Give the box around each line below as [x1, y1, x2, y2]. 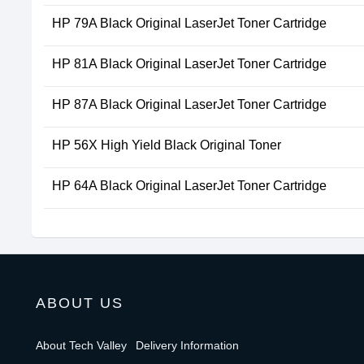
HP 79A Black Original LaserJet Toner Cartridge [52, 16, 327, 30]
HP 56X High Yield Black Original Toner [52, 138, 281, 152]
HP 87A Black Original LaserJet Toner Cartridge [52, 97, 327, 111]
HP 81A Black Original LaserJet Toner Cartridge [52, 57, 327, 71]
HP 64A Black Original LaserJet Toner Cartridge [52, 179, 327, 193]
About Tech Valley [35, 339, 127, 352]
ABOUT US [35, 295, 123, 311]
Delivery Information [135, 339, 239, 352]
